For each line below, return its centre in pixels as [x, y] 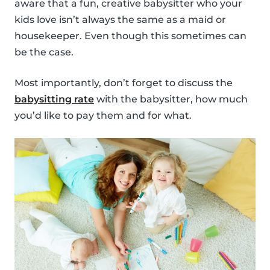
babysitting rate [54, 99]
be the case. [44, 52]
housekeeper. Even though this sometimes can [130, 36]
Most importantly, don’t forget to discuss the [124, 83]
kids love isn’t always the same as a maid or [120, 19]
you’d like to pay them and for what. [103, 115]
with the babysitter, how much [171, 99]
